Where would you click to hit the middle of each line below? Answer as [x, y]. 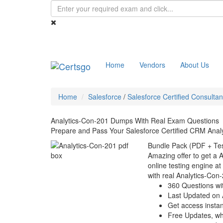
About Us [195, 65]
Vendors [152, 65]
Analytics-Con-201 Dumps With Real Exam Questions [135, 120]
